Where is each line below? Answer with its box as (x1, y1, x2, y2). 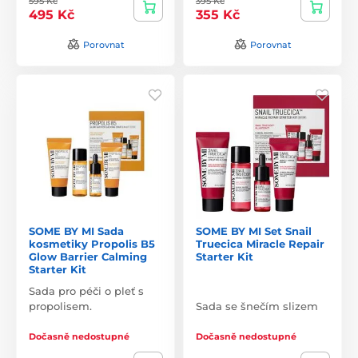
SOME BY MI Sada (29, 224, 124, 237)
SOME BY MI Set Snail (196, 224, 312, 237)
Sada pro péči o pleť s (29, 284, 144, 297)
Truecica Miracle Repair (196, 237, 324, 250)
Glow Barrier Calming (29, 249, 147, 263)
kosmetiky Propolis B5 (29, 237, 155, 250)
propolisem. (29, 299, 92, 312)
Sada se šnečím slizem (196, 299, 318, 312)
